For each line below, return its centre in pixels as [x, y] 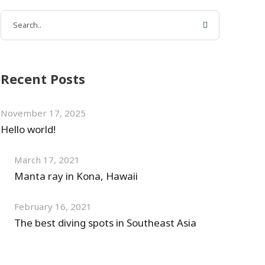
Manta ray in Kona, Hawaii [76, 177]
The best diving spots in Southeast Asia [106, 224]
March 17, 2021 [47, 161]
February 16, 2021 [53, 207]
